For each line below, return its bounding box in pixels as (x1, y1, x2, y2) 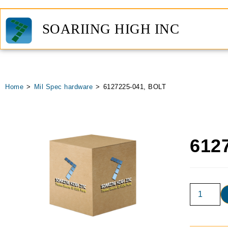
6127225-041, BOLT (103, 83, 166, 91)
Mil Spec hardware (34, 83, 93, 91)
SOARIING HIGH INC (42, 21, 180, 37)
